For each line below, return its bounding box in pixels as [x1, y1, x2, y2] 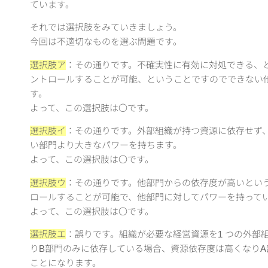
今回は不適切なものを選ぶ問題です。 [30, 36, 182, 47]
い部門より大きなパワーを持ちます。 [30, 140, 182, 151]
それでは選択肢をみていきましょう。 [30, 22, 182, 33]
